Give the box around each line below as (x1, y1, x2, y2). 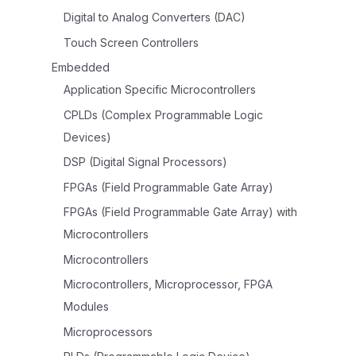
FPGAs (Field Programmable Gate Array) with (64, 205, 297, 219)
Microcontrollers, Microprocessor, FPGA (64, 277, 273, 292)
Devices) (64, 130, 111, 144)
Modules (64, 300, 109, 314)
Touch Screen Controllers (64, 35, 199, 49)
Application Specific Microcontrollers (64, 83, 256, 97)
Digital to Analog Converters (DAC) (64, 10, 246, 25)
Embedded (52, 60, 110, 75)
